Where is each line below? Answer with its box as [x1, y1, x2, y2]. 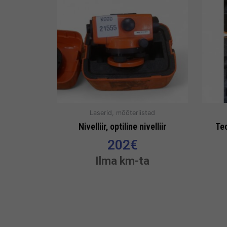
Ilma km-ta [95, 154, 149, 167]
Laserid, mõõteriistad [90, 109, 155, 117]
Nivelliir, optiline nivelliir [79, 121, 166, 132]
